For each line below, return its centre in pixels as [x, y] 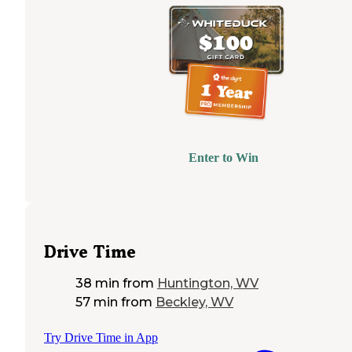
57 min [97, 302]
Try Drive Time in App [101, 337]
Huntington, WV [208, 283]
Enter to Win [223, 157]
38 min [97, 283]
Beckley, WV [194, 302]
